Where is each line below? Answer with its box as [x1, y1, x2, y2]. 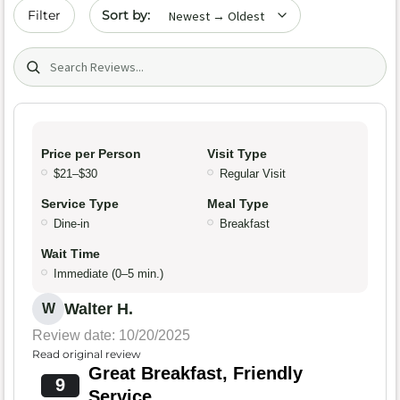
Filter [28, 7, 61, 23]
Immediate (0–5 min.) [54, 267, 163, 281]
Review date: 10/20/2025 [32, 328, 190, 344]
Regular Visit [220, 167, 286, 181]
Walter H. [64, 300, 133, 319]
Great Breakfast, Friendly [87, 363, 303, 384]
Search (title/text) [12, 48, 137, 65]
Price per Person [41, 146, 141, 162]
